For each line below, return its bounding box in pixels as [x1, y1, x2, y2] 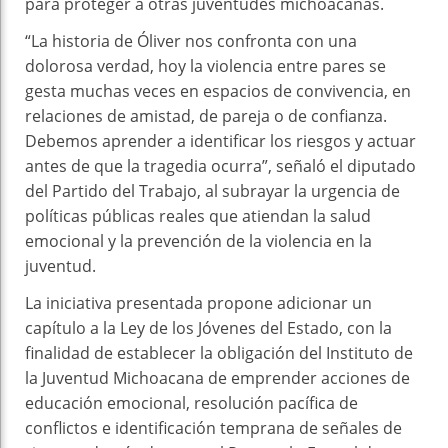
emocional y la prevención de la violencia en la [25, 229, 372, 252]
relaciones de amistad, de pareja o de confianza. [25, 104, 387, 127]
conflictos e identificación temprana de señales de [25, 416, 402, 439]
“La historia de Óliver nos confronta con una [25, 29, 357, 52]
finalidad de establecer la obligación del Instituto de [25, 341, 413, 364]
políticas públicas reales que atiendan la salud [25, 204, 371, 227]
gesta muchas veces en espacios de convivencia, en [25, 79, 411, 102]
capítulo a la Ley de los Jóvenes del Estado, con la [25, 316, 392, 339]
